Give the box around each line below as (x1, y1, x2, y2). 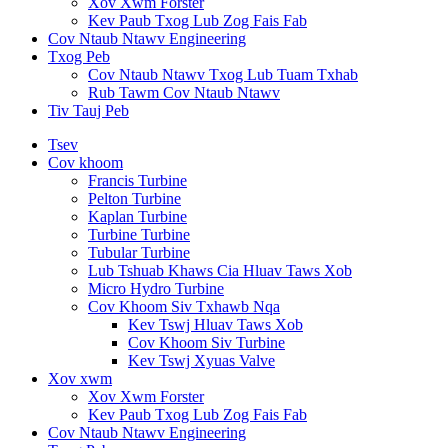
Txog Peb (48, 48, 110, 65)
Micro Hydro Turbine (88, 280, 224, 297)
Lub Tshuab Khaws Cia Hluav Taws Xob (88, 262, 352, 279)
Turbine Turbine (88, 226, 190, 243)
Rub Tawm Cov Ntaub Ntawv (88, 84, 280, 101)
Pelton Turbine (88, 190, 181, 207)
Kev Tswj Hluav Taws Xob (128, 316, 303, 333)
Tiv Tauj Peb (48, 102, 129, 119)
